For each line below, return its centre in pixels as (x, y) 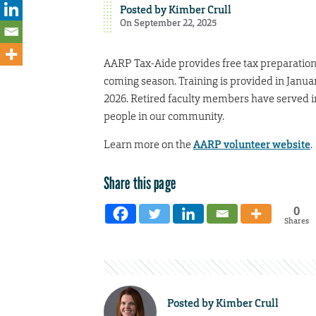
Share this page (140, 183)
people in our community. (164, 116)
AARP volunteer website (252, 144)
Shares (296, 220)
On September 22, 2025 (168, 23)
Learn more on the (148, 144)
